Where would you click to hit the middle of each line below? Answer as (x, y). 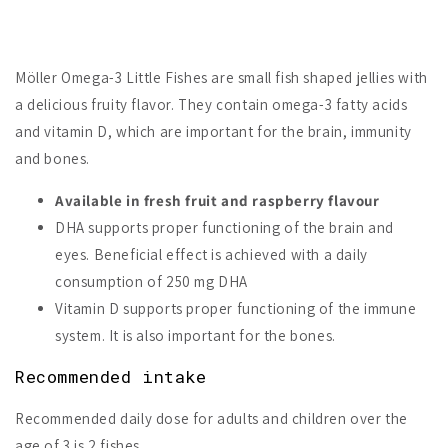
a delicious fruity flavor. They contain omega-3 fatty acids (211, 105)
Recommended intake (111, 377)
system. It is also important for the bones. (197, 336)
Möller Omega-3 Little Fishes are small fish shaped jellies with (221, 78)
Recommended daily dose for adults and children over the (212, 419)
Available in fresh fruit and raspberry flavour (217, 201)
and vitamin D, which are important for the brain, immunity (213, 132)
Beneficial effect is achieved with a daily (230, 255)
